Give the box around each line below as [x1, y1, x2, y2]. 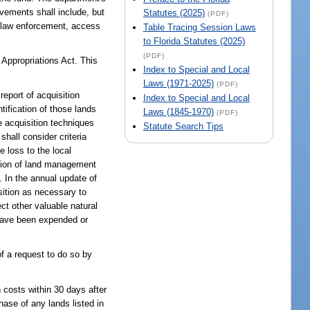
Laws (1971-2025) [143, 78, 214, 89]
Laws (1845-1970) [143, 107, 214, 118]
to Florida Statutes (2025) [143, 36, 245, 47]
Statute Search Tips [143, 121, 224, 132]
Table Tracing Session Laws [143, 22, 256, 33]
